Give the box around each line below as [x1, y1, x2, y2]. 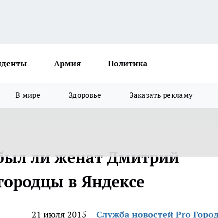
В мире [16, 91, 41, 100]
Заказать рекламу [129, 91, 193, 100]
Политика [108, 58, 147, 68]
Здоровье [69, 91, 102, 100]
